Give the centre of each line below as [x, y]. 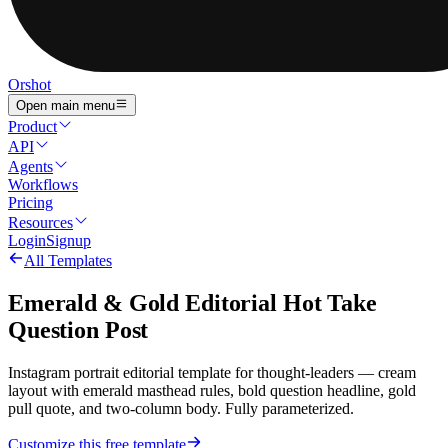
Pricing [30, 203]
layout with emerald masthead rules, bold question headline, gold [212, 391]
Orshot [29, 84]
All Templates [68, 261]
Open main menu [65, 106]
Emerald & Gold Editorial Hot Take [192, 303]
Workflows [43, 185]
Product [32, 127]
